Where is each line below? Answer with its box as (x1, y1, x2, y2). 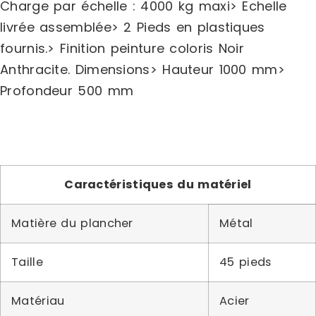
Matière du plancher (11, 214, 133, 231)
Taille (11, 253, 43, 270)
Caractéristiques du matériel (64, 176, 252, 193)
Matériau (11, 292, 65, 309)
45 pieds (219, 253, 272, 270)
